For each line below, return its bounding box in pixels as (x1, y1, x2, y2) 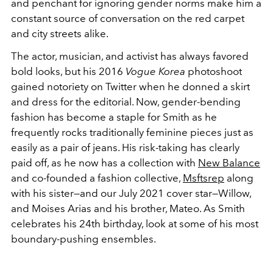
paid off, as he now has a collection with (11, 157, 198, 169)
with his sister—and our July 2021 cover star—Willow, (11, 187, 251, 199)
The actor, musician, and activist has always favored (11, 50, 249, 62)
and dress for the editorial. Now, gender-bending (11, 96, 241, 108)
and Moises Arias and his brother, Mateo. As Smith (11, 202, 245, 214)
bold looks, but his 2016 (11, 65, 126, 77)
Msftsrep (183, 172, 224, 184)
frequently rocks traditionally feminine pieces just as (11, 126, 253, 138)
